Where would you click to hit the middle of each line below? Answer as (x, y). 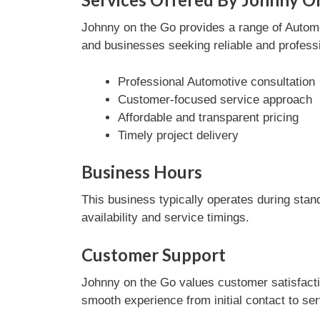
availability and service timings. (165, 217)
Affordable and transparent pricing (208, 117)
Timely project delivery (178, 135)
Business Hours (141, 172)
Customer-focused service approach (215, 99)
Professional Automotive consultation (216, 81)
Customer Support (153, 254)
